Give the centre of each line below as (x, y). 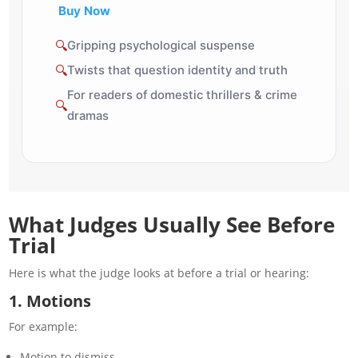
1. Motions (50, 300)
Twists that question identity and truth (177, 71)
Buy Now (85, 10)
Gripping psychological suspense (161, 46)
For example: (44, 326)
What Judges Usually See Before (172, 224)
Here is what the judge (72, 272)
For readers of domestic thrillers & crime (182, 95)
